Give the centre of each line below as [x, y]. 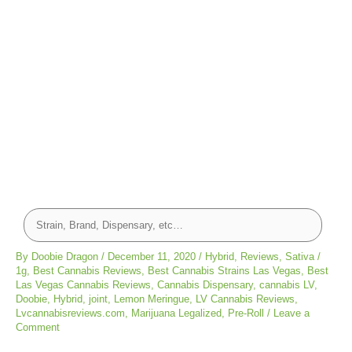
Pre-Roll [246, 313]
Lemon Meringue [152, 299]
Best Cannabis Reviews [87, 270]
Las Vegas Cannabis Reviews [83, 284]
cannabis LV [287, 284]
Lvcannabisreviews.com [70, 313]
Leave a [291, 313]
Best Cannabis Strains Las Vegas [224, 270]
